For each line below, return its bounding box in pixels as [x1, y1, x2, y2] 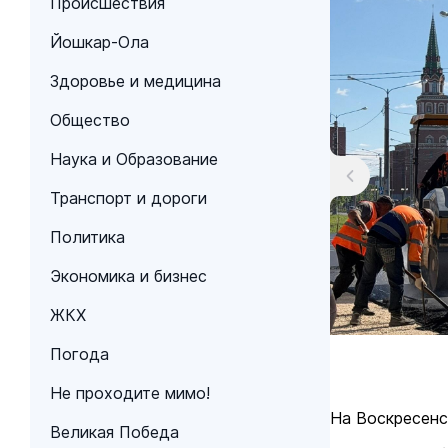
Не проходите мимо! [50, 383, 210, 403]
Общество [50, 110, 130, 130]
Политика [50, 227, 125, 247]
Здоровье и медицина [50, 71, 221, 91]
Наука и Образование [50, 149, 218, 169]
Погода [50, 344, 109, 364]
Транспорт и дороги [50, 188, 207, 208]
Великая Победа [50, 422, 179, 442]
